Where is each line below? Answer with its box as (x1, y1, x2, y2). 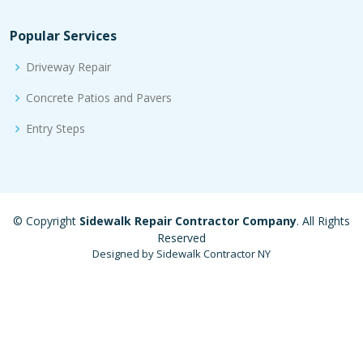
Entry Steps (26, 121, 85, 136)
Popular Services (10, 27, 117, 45)
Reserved (157, 230, 206, 246)
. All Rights (297, 213, 350, 228)
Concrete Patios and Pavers (26, 90, 172, 105)
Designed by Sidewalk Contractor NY (92, 246, 271, 261)
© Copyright (13, 213, 79, 228)
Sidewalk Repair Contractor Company (79, 213, 297, 228)
